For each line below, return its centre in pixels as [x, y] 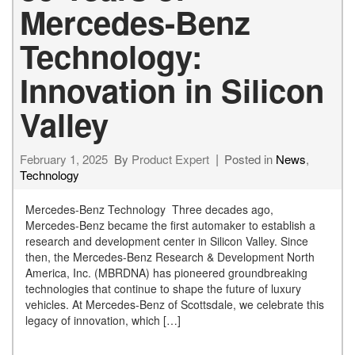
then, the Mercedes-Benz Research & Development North [170, 256]
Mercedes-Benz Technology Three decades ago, [149, 209]
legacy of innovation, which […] [103, 320]
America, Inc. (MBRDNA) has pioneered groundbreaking [166, 272]
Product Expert [170, 158]
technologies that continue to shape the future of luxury [163, 288]
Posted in [250, 158]
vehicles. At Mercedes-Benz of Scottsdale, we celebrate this [175, 304]
